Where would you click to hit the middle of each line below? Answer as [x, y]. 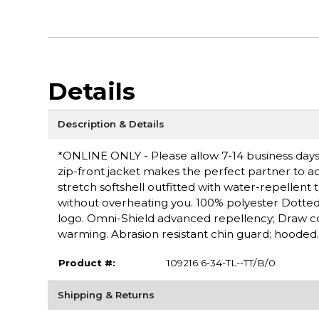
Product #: [87, 263]
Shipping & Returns [106, 295]
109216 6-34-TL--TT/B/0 [221, 263]
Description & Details [111, 124]
